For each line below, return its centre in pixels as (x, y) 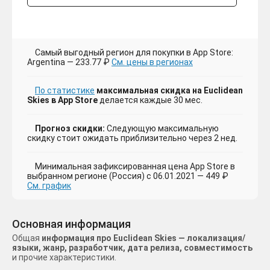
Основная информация (71, 224)
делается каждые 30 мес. (150, 100)
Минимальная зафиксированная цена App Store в (135, 167)
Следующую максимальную (162, 129)
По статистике (65, 91)
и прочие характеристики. (64, 258)
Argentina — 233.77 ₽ (69, 62)
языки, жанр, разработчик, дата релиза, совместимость (132, 248)
